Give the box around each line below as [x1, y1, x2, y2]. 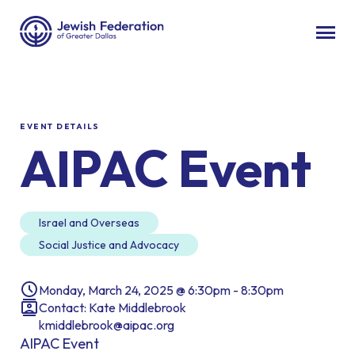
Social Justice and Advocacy [39, 238, 179, 253]
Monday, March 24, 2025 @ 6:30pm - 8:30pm [39, 282, 284, 299]
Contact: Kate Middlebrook [39, 300, 186, 316]
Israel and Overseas [39, 216, 139, 231]
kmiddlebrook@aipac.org [39, 317, 174, 334]
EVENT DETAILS [20, 121, 100, 132]
